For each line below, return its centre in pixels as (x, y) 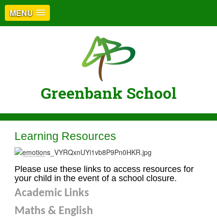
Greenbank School (108, 93)
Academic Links (52, 193)
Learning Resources (65, 136)
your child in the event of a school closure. (96, 178)
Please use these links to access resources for (104, 169)
